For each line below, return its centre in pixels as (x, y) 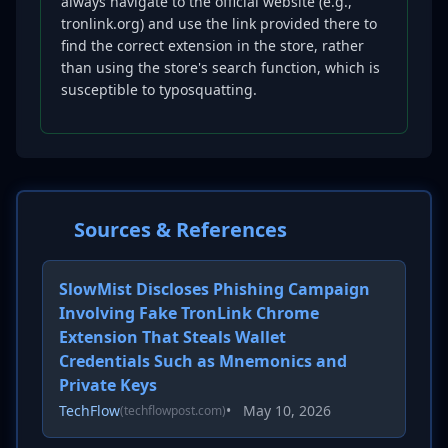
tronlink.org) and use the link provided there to (219, 23)
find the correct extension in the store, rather (212, 45)
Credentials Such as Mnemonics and (203, 361)
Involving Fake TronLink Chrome (189, 313)
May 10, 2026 (287, 410)
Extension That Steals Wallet (172, 337)
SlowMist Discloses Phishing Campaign (214, 289)
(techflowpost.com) (173, 410)
